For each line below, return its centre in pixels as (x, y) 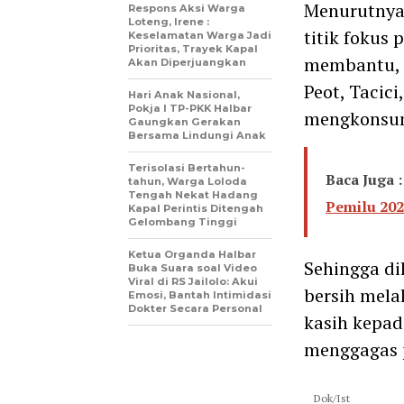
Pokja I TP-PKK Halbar (190, 108)
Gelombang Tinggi (183, 221)
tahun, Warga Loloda (188, 181)
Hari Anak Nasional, (184, 94)
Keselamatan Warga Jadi (200, 35)
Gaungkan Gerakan (184, 121)
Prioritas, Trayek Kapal (193, 48)
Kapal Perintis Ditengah (196, 208)
